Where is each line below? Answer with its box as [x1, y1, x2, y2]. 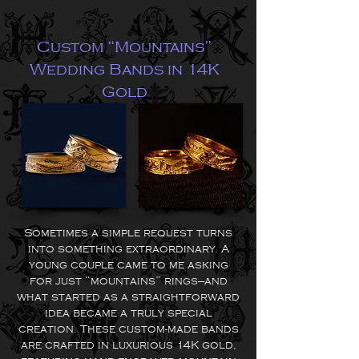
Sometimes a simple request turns [24, 227, 232, 239]
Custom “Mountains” [37, 38, 212, 56]
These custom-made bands [79, 323, 239, 335]
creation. [18, 323, 80, 335]
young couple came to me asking [28, 259, 228, 271]
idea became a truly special [44, 307, 212, 319]
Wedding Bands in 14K [29, 61, 220, 79]
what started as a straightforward [17, 291, 240, 303]
